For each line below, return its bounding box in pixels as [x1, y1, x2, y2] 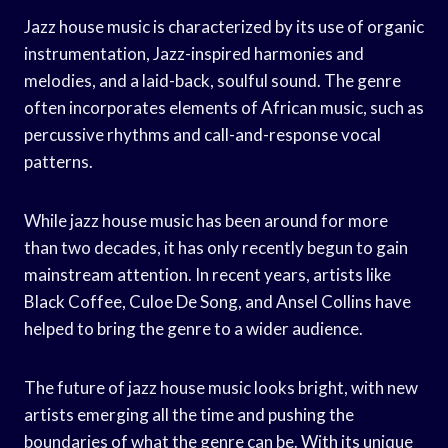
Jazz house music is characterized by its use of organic [24, 15, 424, 37]
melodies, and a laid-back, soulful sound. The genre [24, 69, 401, 91]
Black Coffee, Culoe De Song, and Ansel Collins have [24, 290, 411, 312]
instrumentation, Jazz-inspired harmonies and [24, 42, 364, 64]
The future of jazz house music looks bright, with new [24, 376, 418, 398]
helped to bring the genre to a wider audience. [24, 317, 363, 339]
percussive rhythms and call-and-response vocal [24, 123, 381, 145]
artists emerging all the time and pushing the [24, 403, 354, 425]
